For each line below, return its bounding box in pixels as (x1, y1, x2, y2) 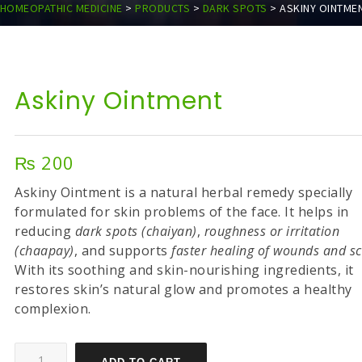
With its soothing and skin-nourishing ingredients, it (15, 261, 354, 279)
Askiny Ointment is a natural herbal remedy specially (15, 183, 353, 201)
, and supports (74, 242, 172, 259)
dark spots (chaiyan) (74, 222, 197, 240)
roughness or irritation (204, 222, 340, 240)
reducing (15, 222, 75, 240)
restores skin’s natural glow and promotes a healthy (15, 280, 352, 298)
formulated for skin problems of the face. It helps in (15, 203, 349, 221)
